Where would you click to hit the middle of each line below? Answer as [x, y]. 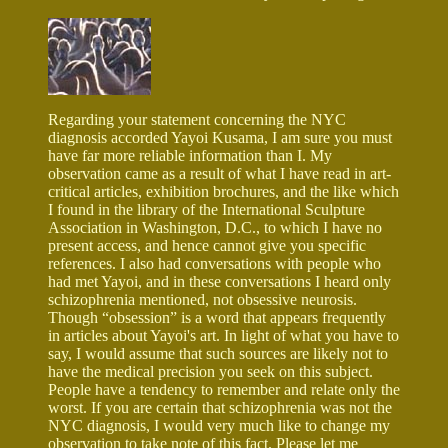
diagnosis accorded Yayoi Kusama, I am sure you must [220, 137]
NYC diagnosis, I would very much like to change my [219, 425]
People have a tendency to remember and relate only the [224, 389]
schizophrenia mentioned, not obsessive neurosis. [202, 299]
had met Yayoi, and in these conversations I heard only [219, 281]
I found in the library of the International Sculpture [206, 209]
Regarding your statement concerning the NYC [197, 119]
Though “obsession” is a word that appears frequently [217, 317]
